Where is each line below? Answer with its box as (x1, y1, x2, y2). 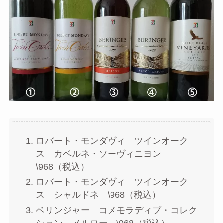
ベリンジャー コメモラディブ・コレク (35, 205, 197, 215)
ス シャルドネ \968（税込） (35, 190, 161, 200)
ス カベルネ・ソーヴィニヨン (35, 148, 170, 159)
